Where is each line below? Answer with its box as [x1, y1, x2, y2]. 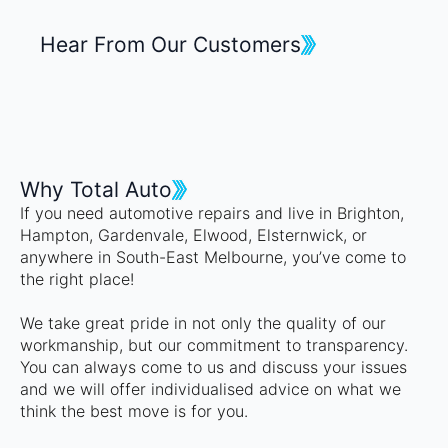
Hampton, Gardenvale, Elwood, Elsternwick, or [20, 225, 367, 246]
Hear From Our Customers [40, 32, 301, 58]
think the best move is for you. [20, 401, 248, 422]
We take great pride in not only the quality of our [20, 313, 386, 334]
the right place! [20, 269, 134, 290]
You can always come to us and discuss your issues [20, 357, 407, 378]
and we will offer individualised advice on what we [20, 379, 401, 400]
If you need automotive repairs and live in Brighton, [20, 203, 404, 224]
